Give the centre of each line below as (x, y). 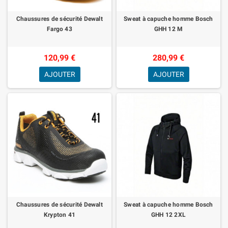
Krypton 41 (60, 215)
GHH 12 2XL (168, 215)
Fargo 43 (60, 29)
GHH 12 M (168, 29)
